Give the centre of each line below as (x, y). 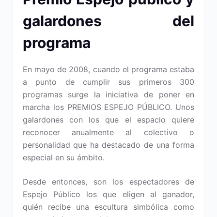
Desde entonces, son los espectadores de (108, 182)
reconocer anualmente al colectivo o (108, 132)
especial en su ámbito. (63, 157)
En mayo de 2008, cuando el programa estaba (108, 69)
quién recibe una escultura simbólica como (108, 207)
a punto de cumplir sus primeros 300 (108, 82)
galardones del (108, 21)
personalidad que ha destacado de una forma (108, 145)
